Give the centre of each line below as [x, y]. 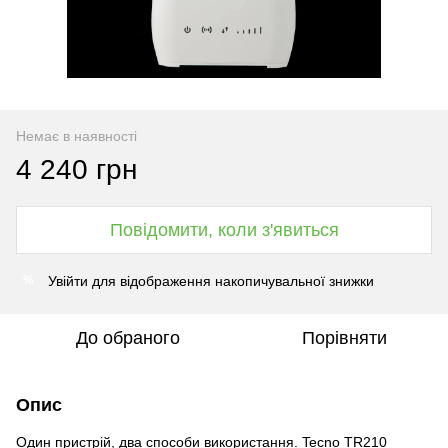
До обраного [128, 337]
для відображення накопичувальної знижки [231, 280]
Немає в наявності [76, 135]
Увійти [68, 280]
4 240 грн [76, 169]
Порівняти [344, 337]
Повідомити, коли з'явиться [224, 229]
